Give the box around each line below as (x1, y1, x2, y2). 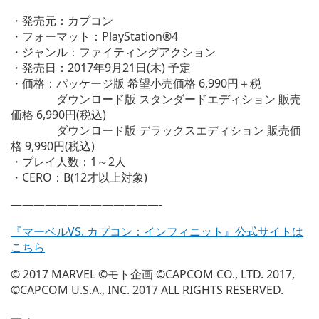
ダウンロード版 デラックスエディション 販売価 (11, 122, 301, 138)
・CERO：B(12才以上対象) (11, 169, 147, 185)
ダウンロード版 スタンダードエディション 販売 (11, 91, 301, 107)
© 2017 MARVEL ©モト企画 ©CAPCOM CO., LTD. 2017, (11, 266, 295, 282)
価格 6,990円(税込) (11, 107, 106, 122)
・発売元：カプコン (11, 13, 113, 28)
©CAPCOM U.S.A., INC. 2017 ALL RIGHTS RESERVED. (11, 282, 283, 298)
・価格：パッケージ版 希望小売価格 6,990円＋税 (11, 75, 261, 91)
